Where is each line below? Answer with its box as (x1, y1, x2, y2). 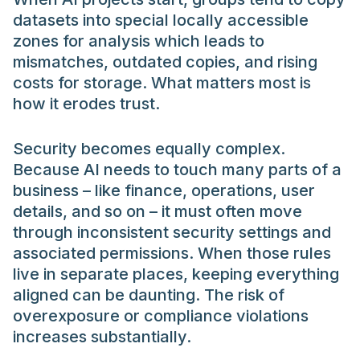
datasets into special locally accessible (13, 10, 309, 31)
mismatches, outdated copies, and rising (13, 52, 317, 72)
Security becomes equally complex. (13, 139, 285, 159)
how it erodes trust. (13, 94, 160, 114)
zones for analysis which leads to (13, 31, 264, 51)
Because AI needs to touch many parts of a (13, 160, 342, 180)
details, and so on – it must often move (13, 202, 302, 222)
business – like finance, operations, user (13, 181, 315, 201)
